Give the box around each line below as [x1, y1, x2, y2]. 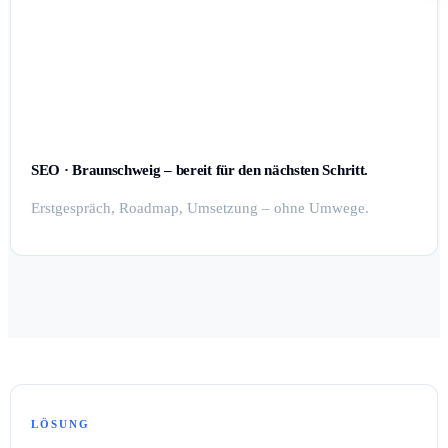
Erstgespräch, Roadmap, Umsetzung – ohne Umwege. [31, 200, 369, 217]
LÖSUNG [31, 418, 90, 431]
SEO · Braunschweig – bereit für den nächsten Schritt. [31, 162, 369, 179]
